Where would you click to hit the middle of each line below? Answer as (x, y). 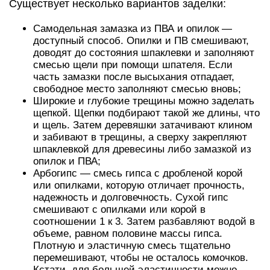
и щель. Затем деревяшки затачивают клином (143, 125)
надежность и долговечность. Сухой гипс (131, 197)
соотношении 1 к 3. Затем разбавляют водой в (144, 221)
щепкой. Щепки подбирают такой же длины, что (146, 113)
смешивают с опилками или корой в (119, 209)
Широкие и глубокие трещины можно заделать (144, 101)
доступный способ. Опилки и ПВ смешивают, (141, 40)
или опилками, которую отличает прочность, (139, 185)
